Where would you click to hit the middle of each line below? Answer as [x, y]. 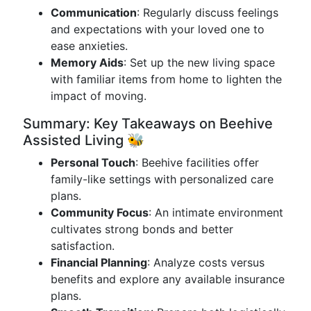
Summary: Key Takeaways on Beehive [148, 124]
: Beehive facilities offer [197, 162]
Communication [94, 12]
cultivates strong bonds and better [142, 229]
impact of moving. [99, 96]
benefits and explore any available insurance [168, 279]
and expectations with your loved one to [158, 29]
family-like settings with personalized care [162, 179]
